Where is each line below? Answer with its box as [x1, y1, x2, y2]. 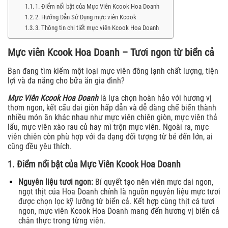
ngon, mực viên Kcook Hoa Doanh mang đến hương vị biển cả [18, 206, 219, 216]
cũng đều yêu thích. [8, 141, 72, 151]
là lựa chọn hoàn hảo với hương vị [98, 93, 212, 103]
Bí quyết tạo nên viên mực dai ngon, [95, 177, 213, 187]
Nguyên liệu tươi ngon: [18, 177, 95, 187]
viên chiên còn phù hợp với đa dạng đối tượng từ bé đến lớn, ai [8, 131, 213, 141]
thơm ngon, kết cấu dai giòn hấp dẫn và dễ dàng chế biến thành [8, 102, 216, 112]
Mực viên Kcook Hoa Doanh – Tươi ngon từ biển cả [8, 46, 214, 59]
